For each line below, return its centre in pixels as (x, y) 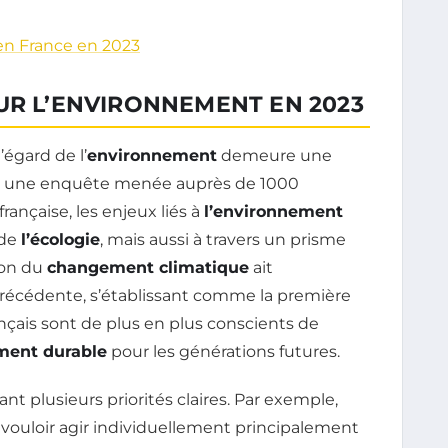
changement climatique (148, 267)
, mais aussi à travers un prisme (223, 239)
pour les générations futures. (223, 351)
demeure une (274, 155)
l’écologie (60, 239)
